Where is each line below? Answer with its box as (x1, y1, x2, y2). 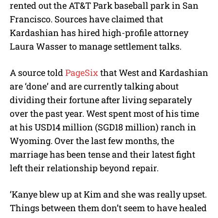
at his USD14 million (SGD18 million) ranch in (10, 121, 196, 133)
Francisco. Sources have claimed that (10, 13, 163, 25)
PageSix (65, 66, 98, 78)
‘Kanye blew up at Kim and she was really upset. (10, 188, 207, 200)
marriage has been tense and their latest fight (10, 148, 195, 160)
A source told (10, 66, 65, 78)
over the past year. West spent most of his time (10, 107, 199, 119)
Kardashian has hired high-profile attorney (10, 26, 188, 38)
